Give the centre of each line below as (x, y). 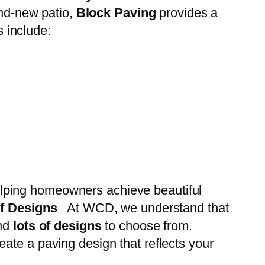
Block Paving (116, 13)
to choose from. (147, 226)
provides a (187, 13)
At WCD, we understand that (143, 208)
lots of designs (57, 226)
